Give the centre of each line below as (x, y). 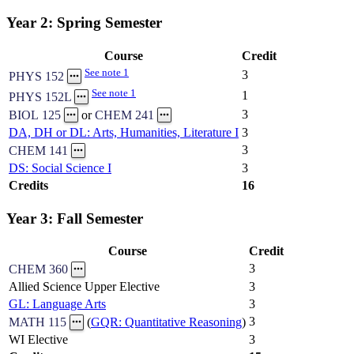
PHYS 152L (40, 97)
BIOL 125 (35, 115)
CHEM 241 (124, 115)
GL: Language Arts (57, 304)
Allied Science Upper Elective (84, 287)
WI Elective (38, 340)
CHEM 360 (38, 269)
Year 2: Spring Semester (84, 23)
